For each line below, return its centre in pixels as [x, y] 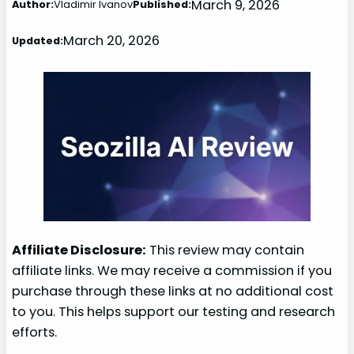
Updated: [38, 40]
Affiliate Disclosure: [79, 250]
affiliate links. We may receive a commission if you [172, 271]
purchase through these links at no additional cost [173, 292]
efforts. [35, 333]
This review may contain [226, 250]
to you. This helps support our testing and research [174, 312]
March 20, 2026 [112, 41]
